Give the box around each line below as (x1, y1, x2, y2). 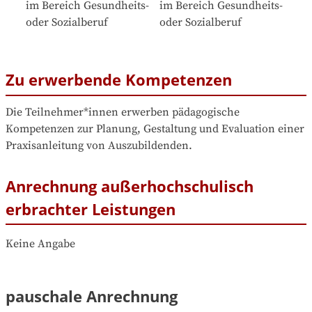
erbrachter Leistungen (6, 198, 175, 219)
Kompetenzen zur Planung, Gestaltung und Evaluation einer (6, 121, 304, 136)
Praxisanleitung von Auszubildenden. (6, 138, 192, 153)
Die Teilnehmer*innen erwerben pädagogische (6, 104, 240, 119)
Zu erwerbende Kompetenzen (6, 69, 232, 91)
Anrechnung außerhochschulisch (6, 175, 253, 196)
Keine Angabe (6, 237, 75, 251)
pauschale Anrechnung (6, 286, 178, 306)
